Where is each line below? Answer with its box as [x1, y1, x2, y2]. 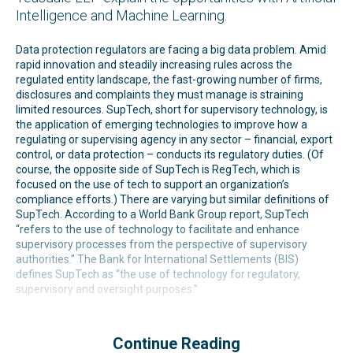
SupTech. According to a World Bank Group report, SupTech [16, 207, 309, 221]
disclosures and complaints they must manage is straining [16, 87, 303, 101]
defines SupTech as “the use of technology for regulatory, [16, 267, 300, 281]
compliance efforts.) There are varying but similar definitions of [16, 192, 329, 206]
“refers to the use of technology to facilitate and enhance [16, 222, 299, 236]
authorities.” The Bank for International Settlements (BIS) [16, 252, 299, 266]
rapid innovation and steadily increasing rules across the [16, 58, 292, 71]
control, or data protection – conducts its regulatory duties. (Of [16, 147, 324, 161]
